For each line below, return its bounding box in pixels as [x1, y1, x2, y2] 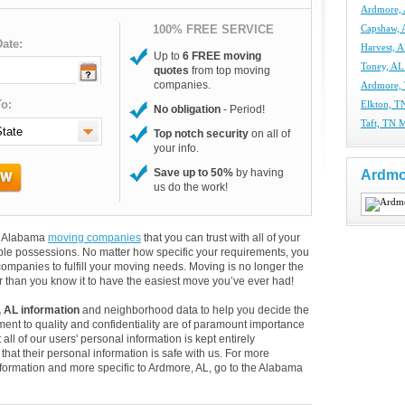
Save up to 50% [154, 166, 233, 179]
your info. [154, 142, 199, 155]
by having [233, 166, 284, 179]
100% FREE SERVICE [153, 23, 274, 36]
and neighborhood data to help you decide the [80, 304, 309, 316]
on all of [249, 127, 290, 140]
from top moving [189, 64, 270, 77]
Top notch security [154, 127, 249, 140]
